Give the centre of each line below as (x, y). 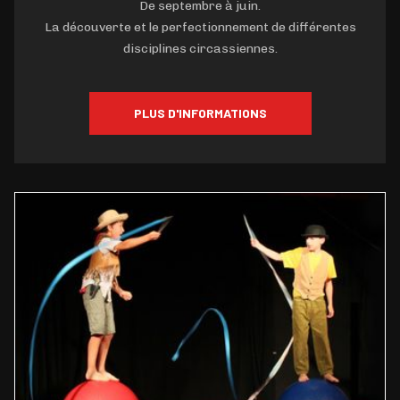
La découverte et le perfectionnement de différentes (200, 27)
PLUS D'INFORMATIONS (200, 112)
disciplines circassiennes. (200, 48)
